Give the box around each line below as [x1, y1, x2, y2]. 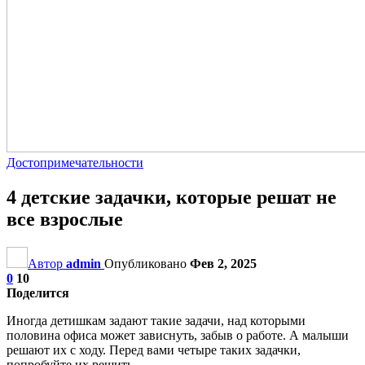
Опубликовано [104, 256, 190, 270]
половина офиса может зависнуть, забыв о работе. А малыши [7, 328, 349, 342]
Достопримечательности [7, 156, 143, 169]
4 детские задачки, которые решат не [7, 186, 336, 208]
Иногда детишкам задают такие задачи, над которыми [7, 313, 306, 328]
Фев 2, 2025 [190, 256, 257, 270]
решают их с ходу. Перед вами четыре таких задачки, [7, 342, 301, 357]
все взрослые [7, 208, 123, 230]
